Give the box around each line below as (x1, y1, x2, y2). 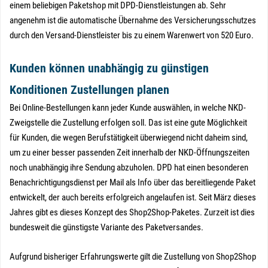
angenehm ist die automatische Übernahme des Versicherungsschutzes (10, 15, 256, 26)
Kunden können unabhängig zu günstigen (10, 61, 209, 75)
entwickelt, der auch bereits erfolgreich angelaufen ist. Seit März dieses (10, 192, 256, 203)
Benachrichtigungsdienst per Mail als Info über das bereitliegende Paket (10, 177, 255, 188)
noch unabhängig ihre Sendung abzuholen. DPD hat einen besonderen (10, 162, 248, 173)
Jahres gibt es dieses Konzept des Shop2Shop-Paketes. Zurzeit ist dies (10, 207, 255, 218)
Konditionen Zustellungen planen (10, 83, 169, 97)
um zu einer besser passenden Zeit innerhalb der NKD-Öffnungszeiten (10, 147, 249, 158)
